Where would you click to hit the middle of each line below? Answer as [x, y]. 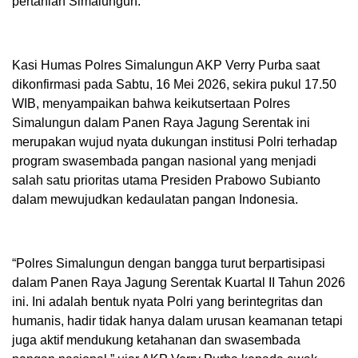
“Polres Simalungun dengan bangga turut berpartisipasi [169, 264]
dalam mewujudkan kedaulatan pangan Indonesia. [155, 200]
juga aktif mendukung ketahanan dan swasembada [156, 340]
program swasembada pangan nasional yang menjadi [164, 161]
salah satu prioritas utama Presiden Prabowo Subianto [166, 181]
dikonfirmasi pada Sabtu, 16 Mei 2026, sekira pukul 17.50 [174, 85]
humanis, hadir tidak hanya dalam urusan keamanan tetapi [177, 321]
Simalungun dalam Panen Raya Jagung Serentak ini [161, 123]
